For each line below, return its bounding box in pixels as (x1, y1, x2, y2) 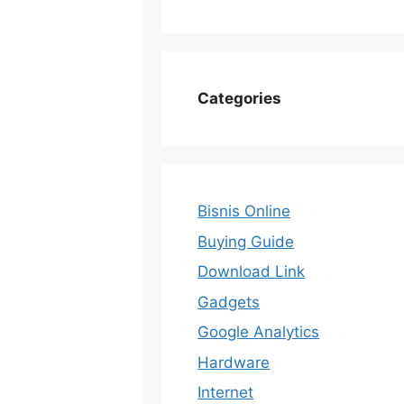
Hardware (197, 353, 271, 372)
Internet (197, 383, 254, 401)
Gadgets (197, 292, 261, 311)
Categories (197, 89, 282, 107)
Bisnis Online (197, 202, 291, 220)
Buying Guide (197, 232, 295, 251)
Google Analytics (197, 323, 320, 341)
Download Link (197, 262, 306, 280)
